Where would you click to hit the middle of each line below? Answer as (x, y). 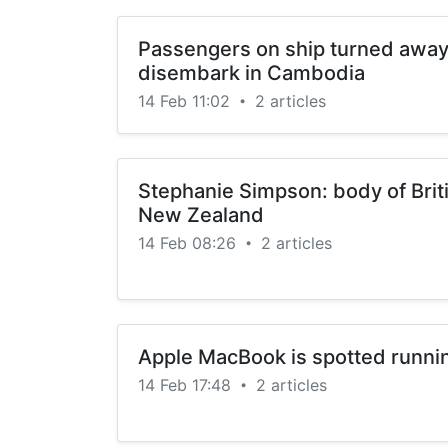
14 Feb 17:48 (187, 385)
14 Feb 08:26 (189, 243)
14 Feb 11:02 (186, 101)
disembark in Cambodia (251, 73)
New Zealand (201, 215)
